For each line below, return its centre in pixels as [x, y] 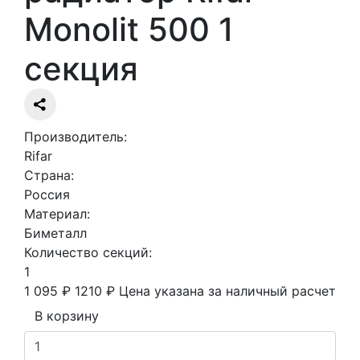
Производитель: [76, 137]
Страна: [49, 176]
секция [81, 69]
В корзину [67, 316]
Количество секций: [88, 253]
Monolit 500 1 [129, 30]
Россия [47, 195]
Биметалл [55, 233]
